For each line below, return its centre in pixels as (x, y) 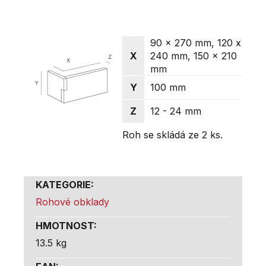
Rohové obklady (72, 202)
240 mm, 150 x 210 (194, 56)
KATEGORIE (63, 184)
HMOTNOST (65, 225)
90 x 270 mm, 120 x (196, 42)
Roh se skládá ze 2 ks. (172, 134)
